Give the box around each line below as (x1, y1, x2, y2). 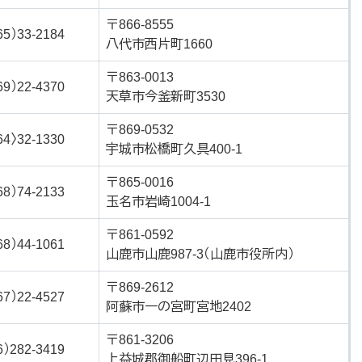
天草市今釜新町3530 (106, 90, 225, 103)
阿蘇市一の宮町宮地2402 (106, 300, 251, 314)
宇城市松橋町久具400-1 (106, 142, 242, 156)
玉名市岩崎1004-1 (106, 195, 211, 208)
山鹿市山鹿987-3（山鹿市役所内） (106, 247, 294, 261)
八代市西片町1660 (106, 37, 213, 51)
